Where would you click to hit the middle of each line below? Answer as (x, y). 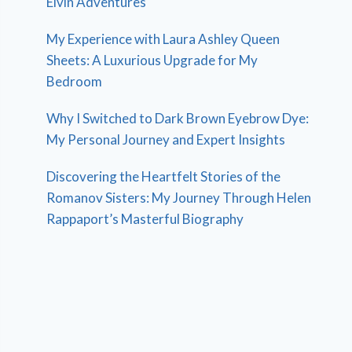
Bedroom (75, 81)
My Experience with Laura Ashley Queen (163, 38)
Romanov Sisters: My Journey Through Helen (179, 197)
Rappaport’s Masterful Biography (145, 218)
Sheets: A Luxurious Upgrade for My (152, 60)
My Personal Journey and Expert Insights (166, 139)
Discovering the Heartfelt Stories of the (164, 176)
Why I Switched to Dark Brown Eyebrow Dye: (178, 118)
